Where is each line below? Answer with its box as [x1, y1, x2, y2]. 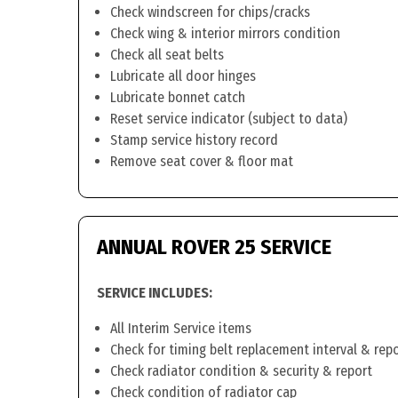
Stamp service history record [110, 131, 278, 148]
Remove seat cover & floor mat [110, 153, 293, 170]
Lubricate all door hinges [110, 68, 256, 84]
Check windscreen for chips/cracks [110, 4, 310, 20]
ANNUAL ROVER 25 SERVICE [97, 235, 331, 259]
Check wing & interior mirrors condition [110, 25, 340, 42]
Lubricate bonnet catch [110, 89, 245, 106]
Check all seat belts [110, 46, 224, 63]
